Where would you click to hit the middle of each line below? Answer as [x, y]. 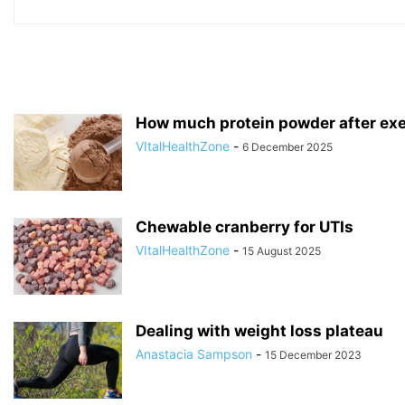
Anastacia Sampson [194, 353]
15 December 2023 [313, 354]
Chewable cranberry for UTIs [245, 226]
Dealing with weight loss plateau [259, 330]
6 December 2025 [287, 146]
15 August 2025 [282, 250]
